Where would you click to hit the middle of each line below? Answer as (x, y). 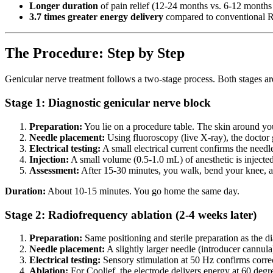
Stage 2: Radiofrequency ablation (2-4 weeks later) (131, 214)
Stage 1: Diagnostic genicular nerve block (108, 103)
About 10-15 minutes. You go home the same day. (143, 191)
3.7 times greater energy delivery (96, 16)
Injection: (49, 159)
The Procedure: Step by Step (95, 53)
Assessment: (54, 170)
